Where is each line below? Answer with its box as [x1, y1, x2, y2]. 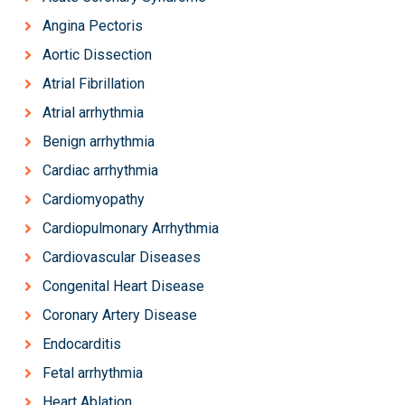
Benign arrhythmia [42, 133, 155, 150]
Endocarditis [42, 335, 121, 353]
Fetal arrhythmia [42, 364, 143, 381]
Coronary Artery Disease [42, 306, 197, 324]
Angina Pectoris [42, 17, 143, 34]
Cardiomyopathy [42, 191, 145, 208]
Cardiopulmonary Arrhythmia [42, 220, 219, 237]
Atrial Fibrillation [42, 75, 145, 92]
